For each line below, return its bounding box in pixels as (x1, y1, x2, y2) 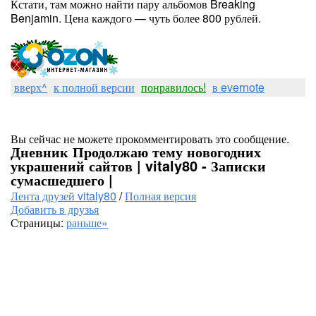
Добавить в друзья (11, 201, 99, 217)
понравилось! (141, 79, 206, 95)
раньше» (66, 214, 108, 231)
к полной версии (54, 79, 135, 95)
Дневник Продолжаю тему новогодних (11, 141, 261, 162)
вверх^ (14, 79, 47, 95)
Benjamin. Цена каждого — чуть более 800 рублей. (11, 10, 261, 26)
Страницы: (11, 214, 66, 231)
